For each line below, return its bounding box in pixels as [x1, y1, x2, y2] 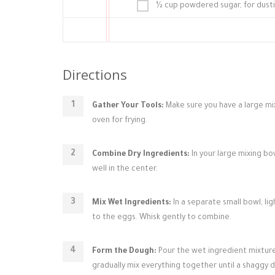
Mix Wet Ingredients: [92, 199, 171, 207]
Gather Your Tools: [92, 102, 164, 110]
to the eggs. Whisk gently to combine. [92, 214, 231, 222]
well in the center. [92, 165, 158, 174]
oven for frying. [92, 117, 147, 125]
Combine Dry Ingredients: [92, 150, 190, 159]
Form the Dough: [92, 247, 157, 256]
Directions [63, 65, 127, 83]
